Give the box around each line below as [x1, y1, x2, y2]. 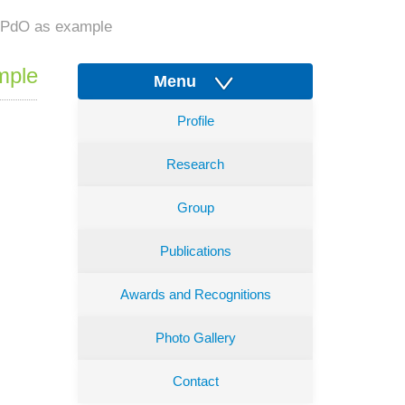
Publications [159, 243, 231, 259]
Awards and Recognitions [119, 287, 271, 302]
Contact [172, 373, 219, 389]
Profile [176, 113, 214, 128]
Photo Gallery [155, 330, 236, 345]
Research [166, 156, 224, 172]
